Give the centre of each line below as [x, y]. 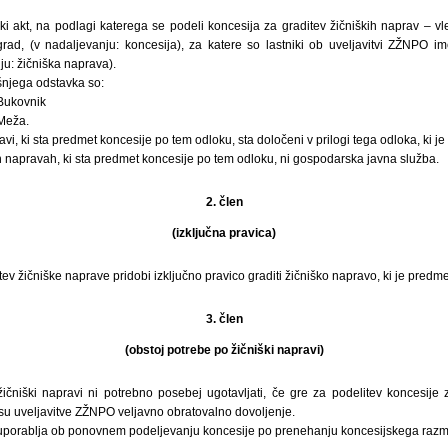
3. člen [224, 318]
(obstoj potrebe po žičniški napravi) [224, 349]
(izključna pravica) [224, 232]
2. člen [224, 201]
